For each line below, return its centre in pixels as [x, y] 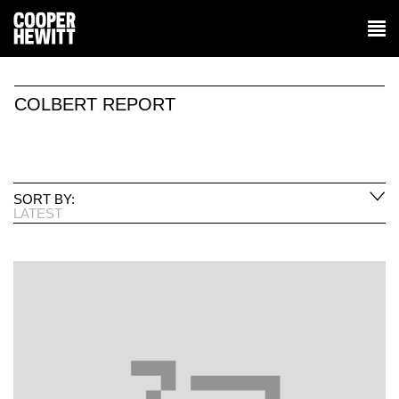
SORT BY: [44, 199]
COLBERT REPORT [95, 104]
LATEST [38, 213]
